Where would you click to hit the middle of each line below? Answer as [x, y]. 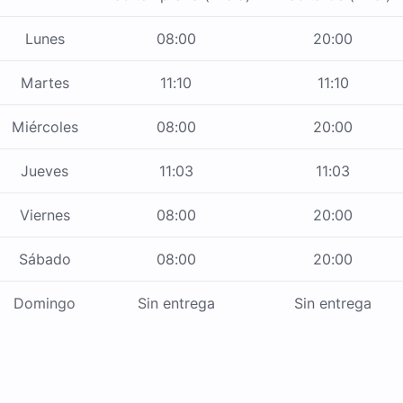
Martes [45, 83]
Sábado [45, 260]
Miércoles [45, 127]
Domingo [45, 304]
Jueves [45, 171]
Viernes [45, 215]
